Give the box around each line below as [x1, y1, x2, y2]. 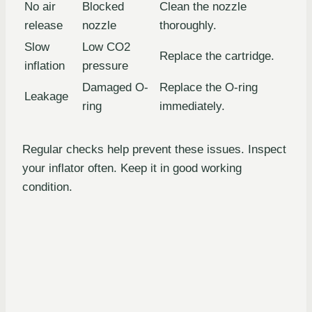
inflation [24, 59, 65, 73]
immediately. [159, 100, 225, 114]
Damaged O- [82, 81, 148, 95]
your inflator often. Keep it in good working [22, 162, 242, 175]
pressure [82, 59, 128, 73]
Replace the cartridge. [159, 49, 274, 63]
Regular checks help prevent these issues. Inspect [22, 143, 286, 157]
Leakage [24, 90, 68, 104]
